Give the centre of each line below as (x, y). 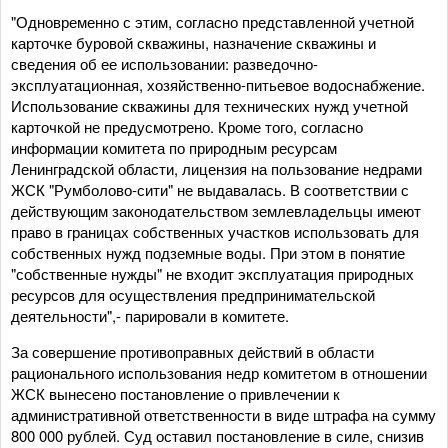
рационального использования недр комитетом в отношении (219, 372)
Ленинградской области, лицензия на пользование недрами (216, 168)
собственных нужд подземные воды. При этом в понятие (208, 252)
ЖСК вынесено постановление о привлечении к (175, 393)
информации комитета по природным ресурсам (174, 147)
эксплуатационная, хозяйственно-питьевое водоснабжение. (218, 84)
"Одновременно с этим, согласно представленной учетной (212, 21)
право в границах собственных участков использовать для (215, 231)
